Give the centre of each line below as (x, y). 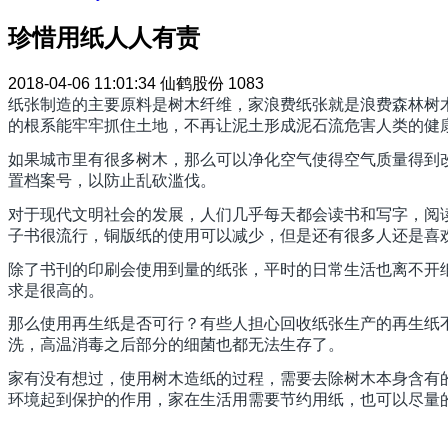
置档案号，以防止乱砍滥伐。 (112, 181)
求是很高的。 (56, 290)
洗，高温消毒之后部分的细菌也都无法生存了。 (176, 345)
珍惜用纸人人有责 (104, 38)
